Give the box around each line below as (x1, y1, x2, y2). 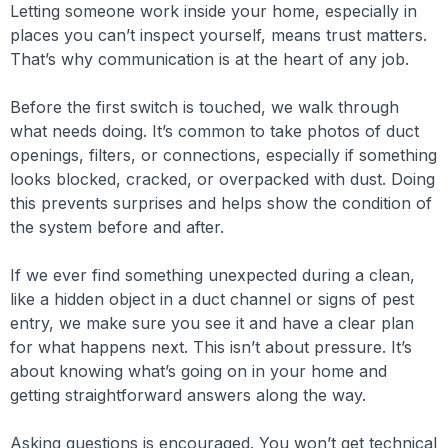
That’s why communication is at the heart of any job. (10, 49, 409, 69)
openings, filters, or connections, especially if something (10, 145, 437, 165)
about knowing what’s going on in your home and (10, 361, 387, 381)
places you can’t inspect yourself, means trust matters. (10, 25, 427, 45)
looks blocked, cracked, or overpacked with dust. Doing (10, 169, 435, 189)
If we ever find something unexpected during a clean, (10, 265, 415, 285)
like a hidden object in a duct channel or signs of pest (10, 289, 414, 309)
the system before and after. (10, 217, 224, 237)
